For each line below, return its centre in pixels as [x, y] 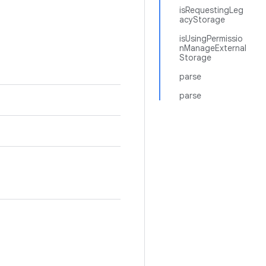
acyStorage [202, 20]
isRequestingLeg [211, 10]
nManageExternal [213, 48]
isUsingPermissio [211, 39]
